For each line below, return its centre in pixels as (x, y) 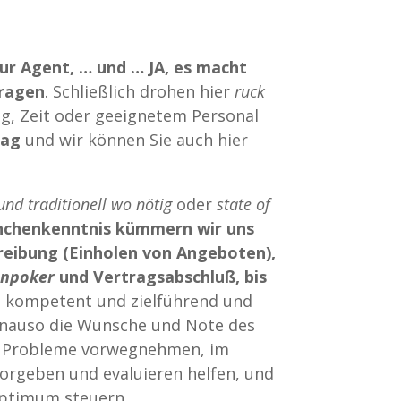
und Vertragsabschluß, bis (161, 277)
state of (244, 205)
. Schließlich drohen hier (140, 92)
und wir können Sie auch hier (135, 140)
